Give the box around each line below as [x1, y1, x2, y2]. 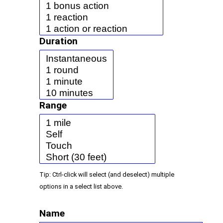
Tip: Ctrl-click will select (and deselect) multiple [39, 171, 174, 178]
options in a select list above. [39, 183, 123, 190]
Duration [39, 35, 78, 47]
